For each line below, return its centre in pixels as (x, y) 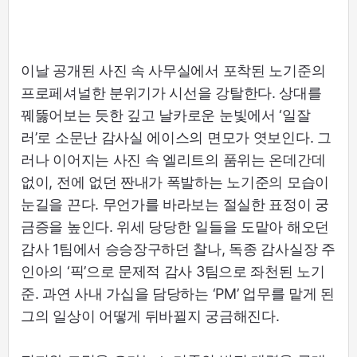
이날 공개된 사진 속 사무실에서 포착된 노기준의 (173, 70)
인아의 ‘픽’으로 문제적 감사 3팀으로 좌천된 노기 (173, 271)
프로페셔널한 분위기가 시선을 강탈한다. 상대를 (171, 92)
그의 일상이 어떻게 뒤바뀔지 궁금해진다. (150, 316)
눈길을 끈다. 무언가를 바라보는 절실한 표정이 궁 (175, 204)
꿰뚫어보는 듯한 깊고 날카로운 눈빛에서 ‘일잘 (166, 115)
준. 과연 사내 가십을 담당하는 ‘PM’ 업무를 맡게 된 (178, 293)
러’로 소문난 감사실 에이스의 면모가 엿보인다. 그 (176, 137)
